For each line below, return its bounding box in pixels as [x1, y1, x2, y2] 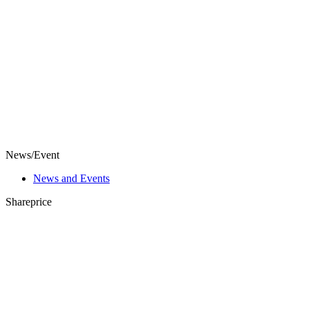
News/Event [6, 149, 59, 161]
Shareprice [6, 196, 52, 208]
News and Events [33, 172, 110, 185]
